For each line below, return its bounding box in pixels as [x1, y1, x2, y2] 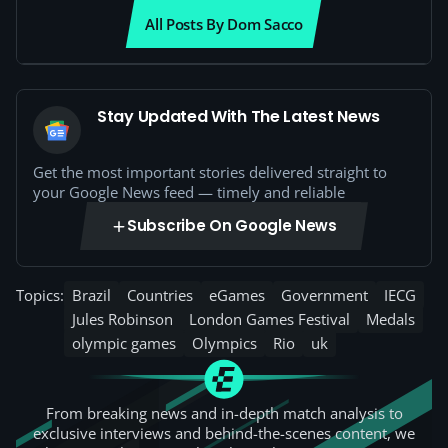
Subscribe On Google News [127, 215, 337, 236]
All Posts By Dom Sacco [145, 14, 303, 34]
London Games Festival [189, 309, 350, 329]
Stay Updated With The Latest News [97, 105, 381, 128]
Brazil [72, 285, 111, 305]
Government [281, 285, 368, 305]
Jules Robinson [72, 309, 173, 329]
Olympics [192, 333, 257, 353]
